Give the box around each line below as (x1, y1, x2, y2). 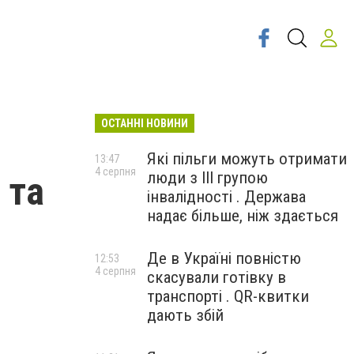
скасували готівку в (147, 268, 286, 287)
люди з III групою (147, 168, 268, 187)
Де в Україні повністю (147, 249, 301, 268)
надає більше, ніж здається (147, 206, 338, 225)
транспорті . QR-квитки (147, 287, 309, 306)
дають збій (147, 306, 224, 325)
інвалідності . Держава (147, 187, 306, 206)
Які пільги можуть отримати (147, 149, 347, 168)
